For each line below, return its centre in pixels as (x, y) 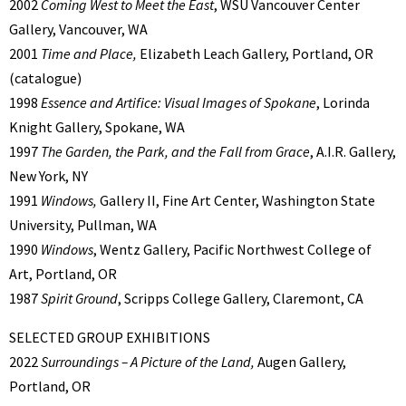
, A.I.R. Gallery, (353, 152)
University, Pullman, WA (83, 225)
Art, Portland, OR (63, 274)
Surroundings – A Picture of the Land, (149, 362)
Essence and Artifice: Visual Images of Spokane (179, 103)
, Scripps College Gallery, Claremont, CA (241, 299)
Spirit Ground (79, 299)
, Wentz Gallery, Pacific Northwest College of (232, 250)
